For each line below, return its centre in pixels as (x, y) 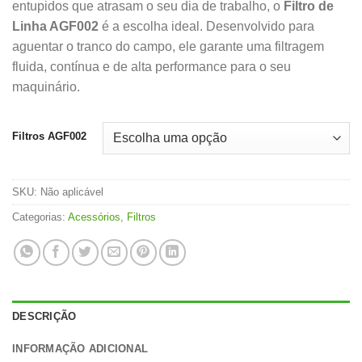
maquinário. (46, 86)
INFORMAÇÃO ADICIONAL (80, 349)
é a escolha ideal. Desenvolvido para (206, 26)
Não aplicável (72, 192)
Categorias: (40, 217)
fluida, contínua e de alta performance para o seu (152, 66)
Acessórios (94, 217)
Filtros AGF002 (49, 136)
